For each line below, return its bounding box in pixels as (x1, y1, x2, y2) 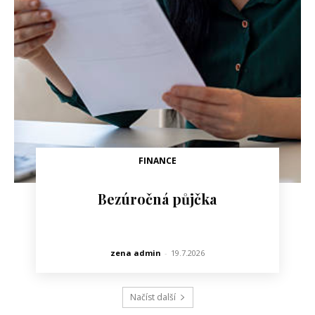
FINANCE (138, 155, 176, 167)
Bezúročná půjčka (98, 189, 217, 209)
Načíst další (129, 291, 176, 304)
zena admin (110, 247, 161, 259)
